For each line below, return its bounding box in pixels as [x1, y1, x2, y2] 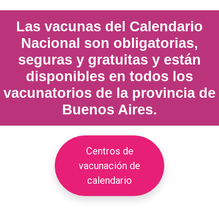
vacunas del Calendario [44, 18, 203, 34]
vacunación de [79, 159, 140, 172]
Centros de [86, 145, 133, 157]
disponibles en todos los [26, 68, 193, 84]
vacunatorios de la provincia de [3, 85, 216, 101]
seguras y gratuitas [18, 51, 148, 67]
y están [148, 51, 201, 67]
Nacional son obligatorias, [21, 35, 198, 51]
